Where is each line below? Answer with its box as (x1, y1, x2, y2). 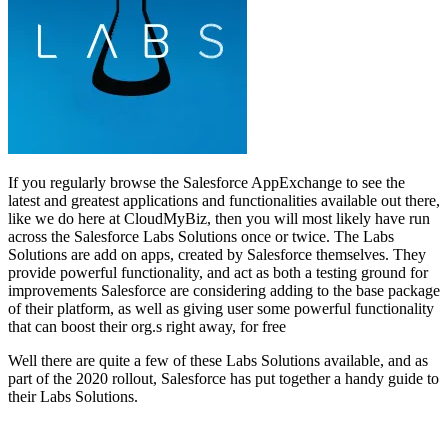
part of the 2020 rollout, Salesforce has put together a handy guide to (8, 369, 439, 387)
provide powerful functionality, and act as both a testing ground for (8, 263, 428, 281)
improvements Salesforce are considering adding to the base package (8, 281, 440, 299)
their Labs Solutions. (8, 387, 138, 405)
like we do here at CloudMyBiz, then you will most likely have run (8, 209, 430, 227)
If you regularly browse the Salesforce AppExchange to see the (8, 173, 405, 191)
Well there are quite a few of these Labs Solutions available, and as (8, 351, 428, 369)
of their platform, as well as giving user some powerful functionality (8, 299, 434, 317)
